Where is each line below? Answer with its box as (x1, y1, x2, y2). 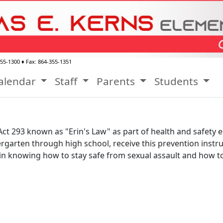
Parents (97, 74, 138, 88)
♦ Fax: (20, 58, 38, 65)
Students (154, 74, 201, 88)
